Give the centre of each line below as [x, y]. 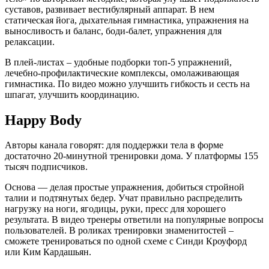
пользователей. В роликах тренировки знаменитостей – [119, 231]
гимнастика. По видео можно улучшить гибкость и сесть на [127, 83]
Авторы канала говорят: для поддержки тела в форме [114, 145]
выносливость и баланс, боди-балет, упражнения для [113, 31]
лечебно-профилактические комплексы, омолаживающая [122, 73]
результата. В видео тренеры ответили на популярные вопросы [134, 220]
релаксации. [30, 41]
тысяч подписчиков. [46, 167]
